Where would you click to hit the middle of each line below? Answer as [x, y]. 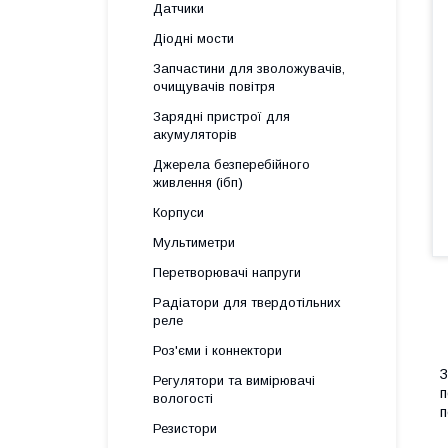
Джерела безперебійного [231, 164]
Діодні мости [193, 38]
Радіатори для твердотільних [247, 302]
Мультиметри [194, 242]
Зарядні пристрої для [221, 116]
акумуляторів [195, 134]
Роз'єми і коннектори [217, 350]
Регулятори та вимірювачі [234, 380]
